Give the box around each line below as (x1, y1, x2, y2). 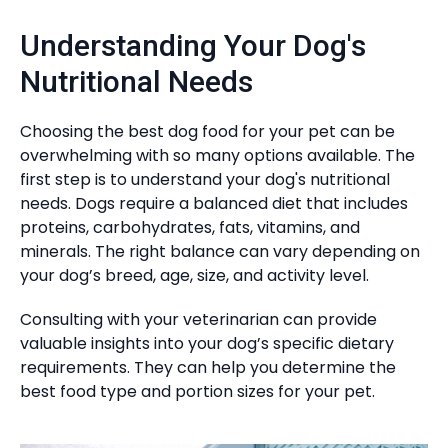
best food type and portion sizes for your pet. (20, 380, 375, 403)
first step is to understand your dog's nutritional (20, 168, 390, 191)
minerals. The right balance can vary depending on (20, 240, 420, 263)
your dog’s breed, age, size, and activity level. (20, 264, 369, 287)
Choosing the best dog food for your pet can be (20, 120, 395, 143)
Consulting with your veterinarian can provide (20, 308, 377, 331)
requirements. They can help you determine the (20, 356, 396, 379)
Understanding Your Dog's (20, 28, 366, 63)
